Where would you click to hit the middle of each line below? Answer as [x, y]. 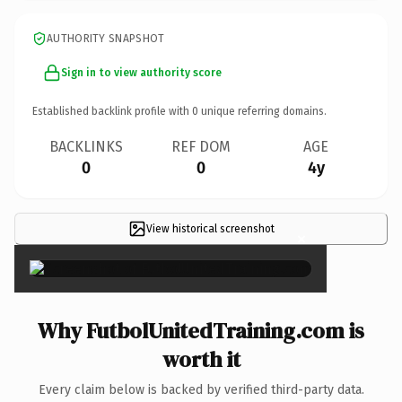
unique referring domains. [262, 111]
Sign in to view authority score [141, 72]
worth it [201, 359]
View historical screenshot [210, 228]
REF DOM [201, 146]
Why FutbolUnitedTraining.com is [201, 330]
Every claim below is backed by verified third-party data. [201, 389]
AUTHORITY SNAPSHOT [106, 38]
